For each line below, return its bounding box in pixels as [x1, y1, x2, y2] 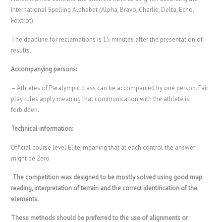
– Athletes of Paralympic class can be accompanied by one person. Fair [11, 83, 209, 92]
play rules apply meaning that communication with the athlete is [11, 94, 190, 103]
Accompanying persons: [11, 64, 79, 73]
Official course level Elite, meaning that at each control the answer [11, 143, 196, 152]
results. [11, 46, 32, 55]
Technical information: [11, 124, 73, 133]
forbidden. [11, 105, 40, 114]
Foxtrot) [11, 16, 34, 25]
